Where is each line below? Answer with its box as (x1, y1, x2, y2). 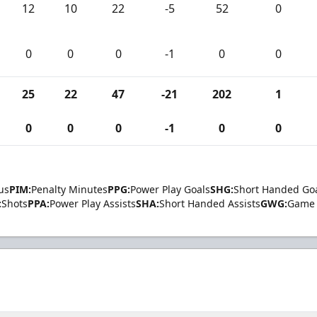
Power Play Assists (50, 196, 136, 210)
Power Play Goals (130, 182, 210, 196)
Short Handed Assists (159, 196, 260, 210)
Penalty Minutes (31, 182, 108, 196)
